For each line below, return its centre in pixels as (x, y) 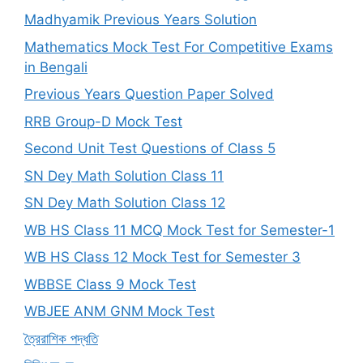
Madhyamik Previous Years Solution (141, 20)
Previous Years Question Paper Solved (149, 94)
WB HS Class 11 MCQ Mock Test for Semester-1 (179, 230)
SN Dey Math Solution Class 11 (124, 175)
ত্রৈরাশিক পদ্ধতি (61, 338)
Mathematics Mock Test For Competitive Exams (179, 47)
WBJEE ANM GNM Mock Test (120, 312)
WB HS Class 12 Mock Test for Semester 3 (162, 257)
